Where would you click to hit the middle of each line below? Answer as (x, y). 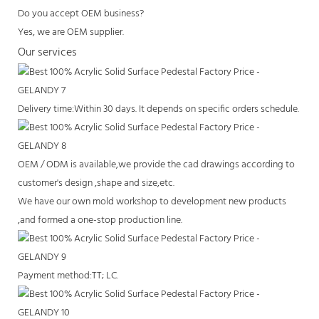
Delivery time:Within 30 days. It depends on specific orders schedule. (158, 109)
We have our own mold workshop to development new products (152, 202)
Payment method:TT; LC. (68, 276)
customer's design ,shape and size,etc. (96, 183)
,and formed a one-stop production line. (100, 220)
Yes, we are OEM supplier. (71, 32)
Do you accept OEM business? (81, 14)
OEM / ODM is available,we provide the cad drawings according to (156, 164)
